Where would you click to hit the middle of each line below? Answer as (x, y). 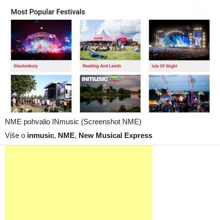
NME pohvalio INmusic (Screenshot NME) (73, 122)
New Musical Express (115, 135)
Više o (16, 135)
